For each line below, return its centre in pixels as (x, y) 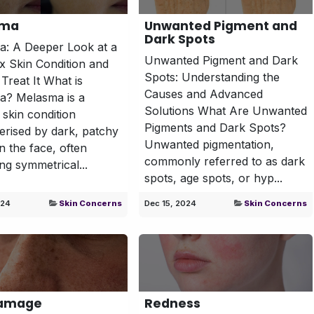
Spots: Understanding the (212, 77)
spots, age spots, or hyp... (213, 178)
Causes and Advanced (203, 94)
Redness (172, 303)
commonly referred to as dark (224, 161)
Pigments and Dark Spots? (215, 127)
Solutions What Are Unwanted (225, 110)
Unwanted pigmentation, (209, 144)
